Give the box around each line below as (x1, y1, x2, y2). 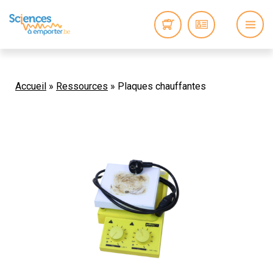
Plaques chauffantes (118, 80, 206, 92)
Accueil (15, 80, 46, 92)
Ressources (56, 80, 108, 92)
